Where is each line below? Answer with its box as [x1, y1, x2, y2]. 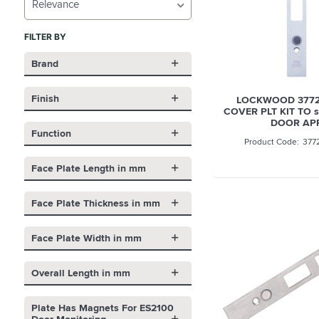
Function [31, 126, 71, 140]
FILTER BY [23, 31, 66, 42]
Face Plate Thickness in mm [31, 196, 160, 210]
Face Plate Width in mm [31, 231, 142, 245]
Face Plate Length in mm [31, 161, 146, 175]
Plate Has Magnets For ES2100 [31, 300, 174, 315]
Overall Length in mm [31, 266, 130, 280]
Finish [31, 91, 59, 105]
